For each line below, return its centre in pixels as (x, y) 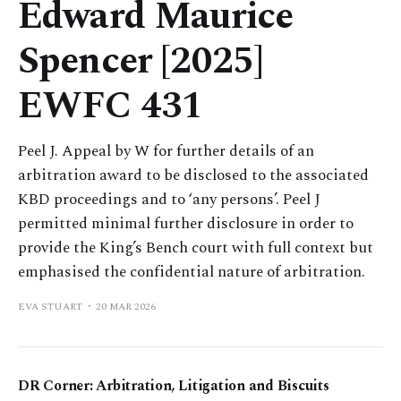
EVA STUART (50, 307)
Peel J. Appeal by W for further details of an (166, 151)
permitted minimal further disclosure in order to (186, 224)
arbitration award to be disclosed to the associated (193, 175)
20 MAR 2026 (126, 307)
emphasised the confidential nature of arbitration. (192, 272)
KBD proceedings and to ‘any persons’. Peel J (169, 200)
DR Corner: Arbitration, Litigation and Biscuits (174, 386)
